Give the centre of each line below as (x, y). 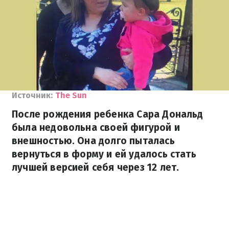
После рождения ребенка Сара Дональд (108, 114)
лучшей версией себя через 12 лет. (96, 167)
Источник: (32, 95)
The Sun (71, 95)
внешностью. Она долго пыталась (93, 141)
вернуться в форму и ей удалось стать (104, 154)
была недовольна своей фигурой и (96, 128)
